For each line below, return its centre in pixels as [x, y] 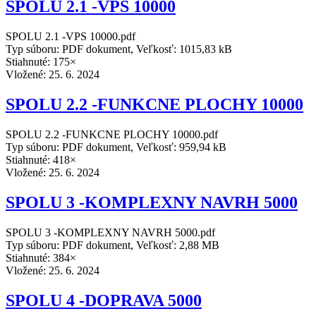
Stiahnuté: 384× [41, 257]
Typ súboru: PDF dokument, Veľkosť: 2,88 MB [113, 245]
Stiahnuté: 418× [41, 159]
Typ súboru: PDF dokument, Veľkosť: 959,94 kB [116, 147]
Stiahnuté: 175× [41, 62]
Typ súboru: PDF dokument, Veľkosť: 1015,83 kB [119, 49]
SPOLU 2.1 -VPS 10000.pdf [71, 37]
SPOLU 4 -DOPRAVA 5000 [104, 300]
